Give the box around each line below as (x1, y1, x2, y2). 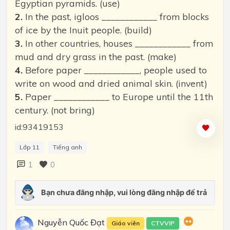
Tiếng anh (53, 143, 82, 151)
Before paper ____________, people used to (23, 64, 207, 75)
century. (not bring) (15, 104, 95, 116)
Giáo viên (111, 219, 140, 227)
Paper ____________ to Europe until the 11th (25, 91, 213, 102)
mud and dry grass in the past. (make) (15, 51, 177, 62)
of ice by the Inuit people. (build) (15, 24, 152, 35)
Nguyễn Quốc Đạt (37, 217, 107, 227)
